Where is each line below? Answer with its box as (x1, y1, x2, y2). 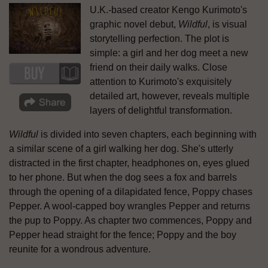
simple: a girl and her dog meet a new (90, 47, 248, 58)
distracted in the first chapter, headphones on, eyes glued (9, 157, 249, 168)
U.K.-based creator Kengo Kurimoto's (90, 4, 247, 15)
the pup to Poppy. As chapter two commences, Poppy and (9, 215, 252, 226)
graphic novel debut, (90, 19, 176, 29)
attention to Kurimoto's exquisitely (90, 76, 232, 87)
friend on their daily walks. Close (90, 62, 227, 72)
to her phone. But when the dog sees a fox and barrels (9, 172, 237, 182)
